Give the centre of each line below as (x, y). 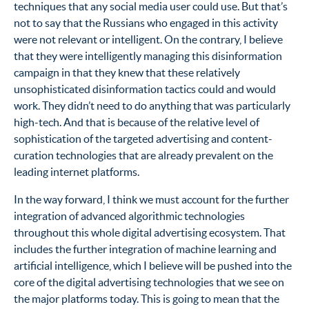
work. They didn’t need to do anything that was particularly (152, 105)
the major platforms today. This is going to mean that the (147, 298)
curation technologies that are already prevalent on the (143, 155)
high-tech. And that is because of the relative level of (137, 122)
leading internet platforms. (77, 171)
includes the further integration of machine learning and (145, 249)
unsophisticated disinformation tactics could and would (145, 89)
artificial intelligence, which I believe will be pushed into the (153, 265)
